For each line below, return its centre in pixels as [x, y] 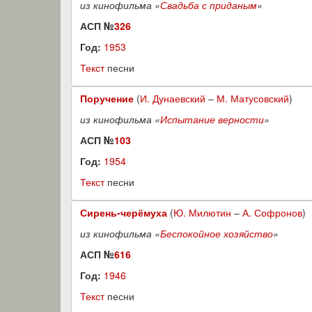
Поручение [107, 98]
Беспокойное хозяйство [217, 233]
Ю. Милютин [202, 212]
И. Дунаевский [173, 98]
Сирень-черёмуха [124, 212]
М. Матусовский [253, 98]
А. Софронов [272, 212]
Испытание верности [212, 119]
